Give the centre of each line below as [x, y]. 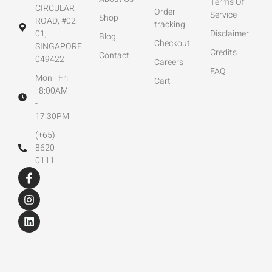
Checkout [172, 44]
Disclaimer [230, 34]
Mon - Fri [51, 78]
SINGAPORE [58, 47]
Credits [224, 53]
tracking [170, 25]
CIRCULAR [55, 8]
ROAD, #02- [56, 21]
